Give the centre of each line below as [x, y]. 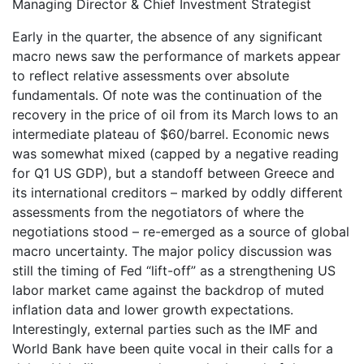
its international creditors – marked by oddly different [178, 193]
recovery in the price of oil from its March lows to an [175, 115]
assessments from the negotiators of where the [158, 212]
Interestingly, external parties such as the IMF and [165, 329]
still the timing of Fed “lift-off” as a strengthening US [174, 271]
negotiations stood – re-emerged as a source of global [181, 232]
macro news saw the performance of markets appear [176, 56]
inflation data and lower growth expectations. [153, 310]
